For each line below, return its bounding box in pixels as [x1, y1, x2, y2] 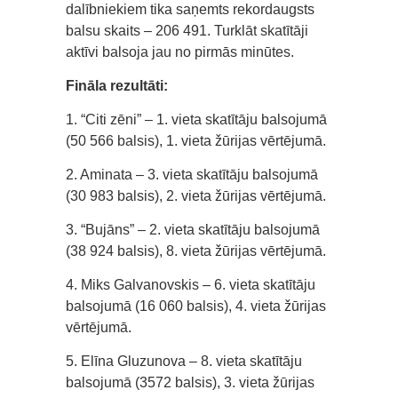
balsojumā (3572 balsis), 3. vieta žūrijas [66, 375, 314, 391]
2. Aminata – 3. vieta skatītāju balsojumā [66, 167, 318, 183]
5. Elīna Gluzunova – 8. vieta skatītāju [66, 354, 302, 370]
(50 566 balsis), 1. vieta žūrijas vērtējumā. [66, 133, 326, 149]
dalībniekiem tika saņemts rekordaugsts [66, 2, 314, 18]
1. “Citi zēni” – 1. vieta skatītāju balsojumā [66, 112, 327, 128]
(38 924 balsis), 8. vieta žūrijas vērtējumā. [66, 243, 326, 259]
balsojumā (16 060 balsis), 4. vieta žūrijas [66, 298, 326, 314]
